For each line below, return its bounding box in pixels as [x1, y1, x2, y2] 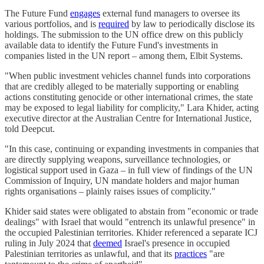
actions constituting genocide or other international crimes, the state [5, 92, 253, 103]
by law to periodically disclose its [129, 19, 255, 29]
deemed [93, 238, 122, 249]
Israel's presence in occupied [122, 238, 230, 249]
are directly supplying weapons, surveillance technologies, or [5, 154, 230, 165]
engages [70, 8, 100, 19]
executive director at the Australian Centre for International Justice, [5, 113, 252, 124]
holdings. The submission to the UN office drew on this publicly [5, 29, 243, 40]
